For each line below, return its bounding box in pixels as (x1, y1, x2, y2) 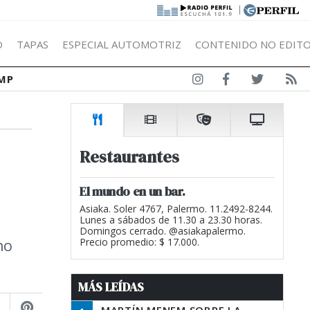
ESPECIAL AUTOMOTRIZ (62, 37, 181, 51)
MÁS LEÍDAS (78, 279, 144, 295)
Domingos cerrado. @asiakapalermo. (80, 224, 246, 237)
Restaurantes (80, 145, 179, 168)
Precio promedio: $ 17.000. (80, 235, 199, 248)
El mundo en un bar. (80, 183, 185, 200)
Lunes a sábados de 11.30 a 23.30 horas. (80, 213, 262, 226)
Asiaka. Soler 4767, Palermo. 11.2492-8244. (80, 202, 273, 215)
